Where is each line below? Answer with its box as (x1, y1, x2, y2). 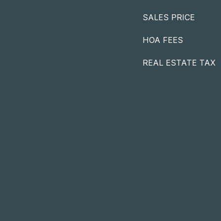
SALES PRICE (143, 12, 195, 22)
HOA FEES (143, 35, 183, 45)
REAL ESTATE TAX (143, 58, 216, 68)
